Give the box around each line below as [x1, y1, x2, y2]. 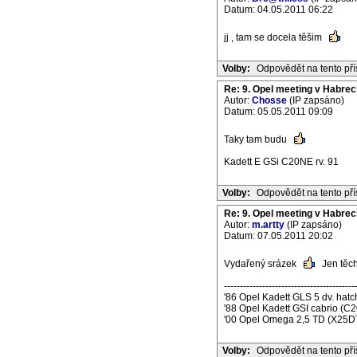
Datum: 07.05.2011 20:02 [224, 230, 333, 241]
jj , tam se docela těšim [224, 32, 324, 43]
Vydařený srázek [224, 258, 299, 269]
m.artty [252, 219, 284, 230]
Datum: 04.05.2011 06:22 [224, 4, 333, 15]
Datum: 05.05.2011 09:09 [224, 106, 333, 117]
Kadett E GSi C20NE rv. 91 [224, 156, 339, 167]
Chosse [252, 95, 287, 106]
